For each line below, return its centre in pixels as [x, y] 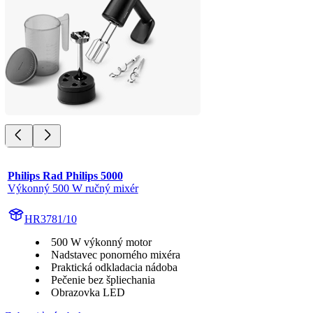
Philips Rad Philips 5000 [65, 176]
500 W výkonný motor [101, 242]
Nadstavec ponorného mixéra [115, 255]
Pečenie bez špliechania [103, 280]
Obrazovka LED [88, 293]
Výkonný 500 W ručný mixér [73, 189]
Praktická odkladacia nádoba [114, 268]
